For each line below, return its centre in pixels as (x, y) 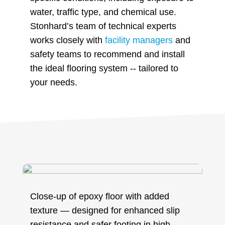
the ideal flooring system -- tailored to (104, 68)
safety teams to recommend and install (107, 54)
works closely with (68, 40)
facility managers (139, 40)
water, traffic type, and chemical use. (103, 12)
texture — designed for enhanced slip (105, 210)
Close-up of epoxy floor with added (100, 196)
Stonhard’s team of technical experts (103, 26)
